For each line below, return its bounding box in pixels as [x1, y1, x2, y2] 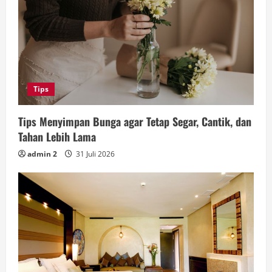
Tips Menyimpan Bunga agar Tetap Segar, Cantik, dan [18, 113, 251, 129]
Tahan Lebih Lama [18, 128, 96, 144]
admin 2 [27, 148, 57, 159]
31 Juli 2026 [74, 148, 115, 159]
